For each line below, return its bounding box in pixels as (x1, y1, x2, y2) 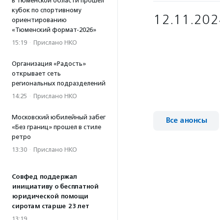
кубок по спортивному (12, 6, 81, 14)
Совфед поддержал (12, 173, 77, 181)
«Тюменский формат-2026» (12, 26, 96, 33)
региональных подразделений (12, 80, 106, 87)
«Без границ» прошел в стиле (12, 123, 101, 131)
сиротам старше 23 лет (12, 202, 89, 210)
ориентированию (12, 16, 67, 24)
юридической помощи (12, 192, 88, 200)
